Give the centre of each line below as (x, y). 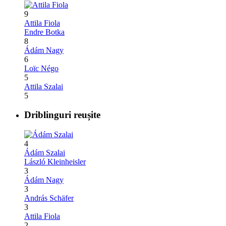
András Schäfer (49, 198)
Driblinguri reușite (62, 115)
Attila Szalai (44, 86)
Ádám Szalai (45, 153)
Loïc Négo (41, 68)
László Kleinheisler (55, 162)
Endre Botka (44, 32)
